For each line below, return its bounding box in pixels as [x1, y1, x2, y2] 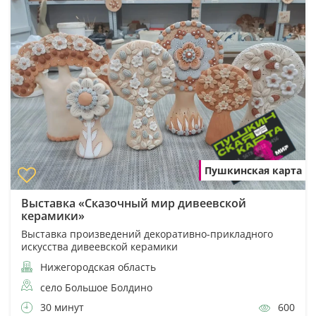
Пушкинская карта [205, 163, 302, 177]
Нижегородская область [37, 260, 156, 274]
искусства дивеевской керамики [21, 239, 178, 253]
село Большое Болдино [40, 280, 152, 294]
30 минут [37, 300, 84, 314]
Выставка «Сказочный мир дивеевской [21, 195, 246, 211]
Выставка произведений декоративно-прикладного [21, 226, 273, 241]
